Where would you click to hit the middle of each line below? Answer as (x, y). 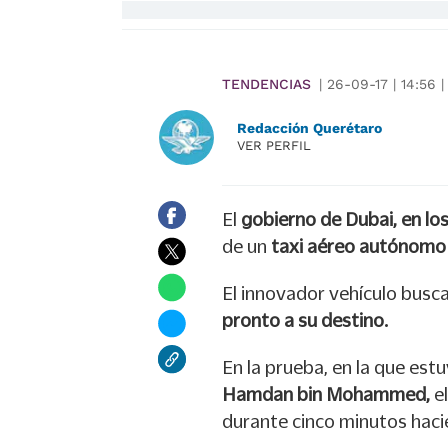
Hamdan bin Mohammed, (326, 394)
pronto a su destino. (305, 320)
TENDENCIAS (266, 84)
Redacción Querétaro (309, 128)
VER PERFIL (274, 146)
